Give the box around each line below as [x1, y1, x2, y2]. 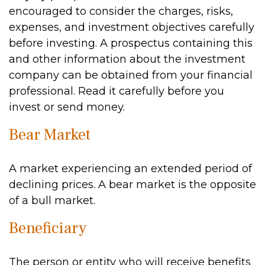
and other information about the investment [9, 53, 245, 66]
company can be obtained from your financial [9, 69, 253, 82]
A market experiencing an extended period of [9, 162, 252, 175]
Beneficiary [9, 218, 86, 238]
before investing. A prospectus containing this [9, 37, 253, 50]
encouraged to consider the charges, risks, [9, 5, 233, 18]
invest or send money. [9, 101, 125, 114]
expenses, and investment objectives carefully [9, 21, 254, 34]
